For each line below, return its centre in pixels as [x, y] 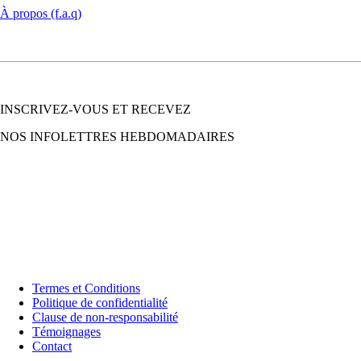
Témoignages [66, 331]
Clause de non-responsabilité [105, 317]
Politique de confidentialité [100, 302]
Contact [52, 346]
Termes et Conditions [86, 288]
